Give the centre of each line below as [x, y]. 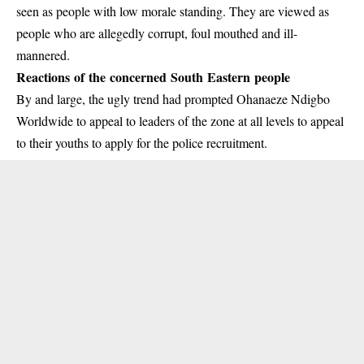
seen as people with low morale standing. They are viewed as [173, 11]
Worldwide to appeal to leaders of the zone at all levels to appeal [180, 120]
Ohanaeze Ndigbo [283, 98]
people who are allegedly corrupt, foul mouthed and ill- [157, 32]
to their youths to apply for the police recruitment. [142, 142]
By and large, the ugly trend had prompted [126, 98]
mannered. [43, 54]
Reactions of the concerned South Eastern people [153, 76]
